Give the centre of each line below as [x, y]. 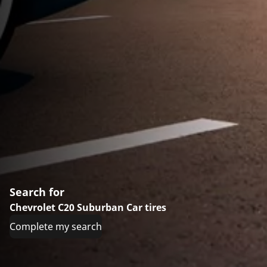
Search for [37, 192]
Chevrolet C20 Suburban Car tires [88, 208]
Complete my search [56, 227]
